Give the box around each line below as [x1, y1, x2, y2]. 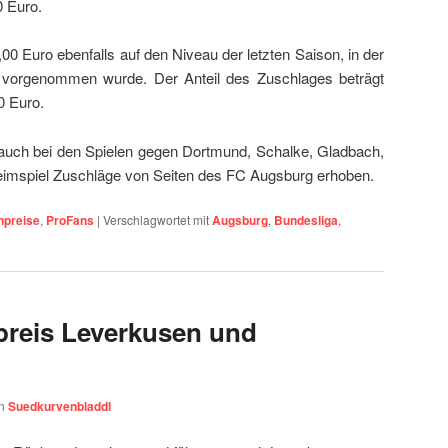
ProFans [46, 210, 94, 229]
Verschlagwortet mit [103, 210, 209, 228]
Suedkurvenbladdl [8, 397, 111, 416]
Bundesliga [274, 210, 338, 229]
